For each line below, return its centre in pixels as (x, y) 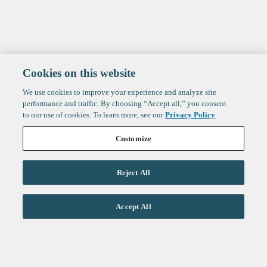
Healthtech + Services (77, 229)
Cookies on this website (79, 73)
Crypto (32, 249)
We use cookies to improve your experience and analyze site (120, 92)
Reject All (133, 173)
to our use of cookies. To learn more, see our (94, 115)
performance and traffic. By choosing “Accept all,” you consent (125, 103)
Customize (133, 139)
